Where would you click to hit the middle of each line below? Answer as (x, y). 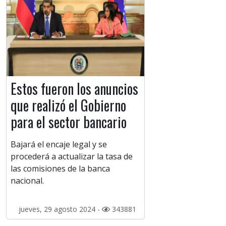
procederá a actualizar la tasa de (72, 157)
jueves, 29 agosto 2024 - (60, 209)
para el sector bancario (69, 122)
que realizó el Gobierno (68, 105)
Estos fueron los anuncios (74, 89)
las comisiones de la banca (60, 169)
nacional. (27, 181)
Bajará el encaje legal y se (59, 145)
